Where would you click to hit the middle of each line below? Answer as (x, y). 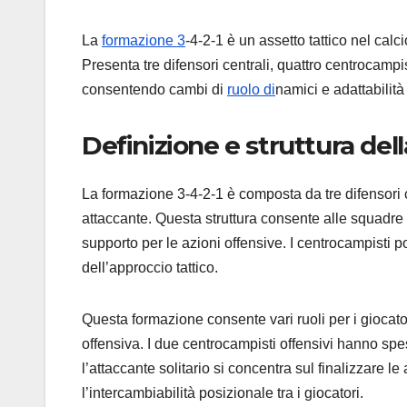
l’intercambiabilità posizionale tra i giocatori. (223, 392)
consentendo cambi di (154, 89)
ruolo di (251, 89)
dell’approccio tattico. (150, 267)
